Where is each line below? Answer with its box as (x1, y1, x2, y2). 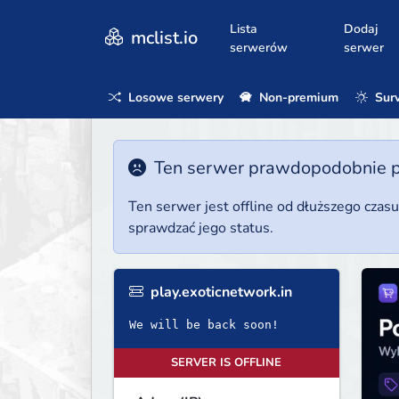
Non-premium (256, 88, 339, 106)
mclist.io (126, 25, 198, 50)
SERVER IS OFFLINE (171, 354, 282, 371)
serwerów (230, 38, 288, 56)
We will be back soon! (129, 318, 279, 332)
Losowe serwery (125, 88, 224, 106)
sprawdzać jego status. (128, 218, 273, 239)
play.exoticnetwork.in (147, 282, 292, 303)
